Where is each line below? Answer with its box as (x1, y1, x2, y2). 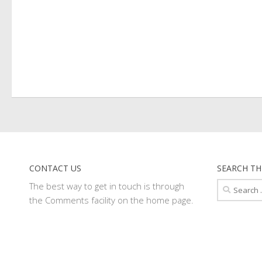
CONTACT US (29, 163, 81, 174)
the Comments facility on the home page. (29, 194, 194, 206)
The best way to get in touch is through (29, 180, 184, 192)
